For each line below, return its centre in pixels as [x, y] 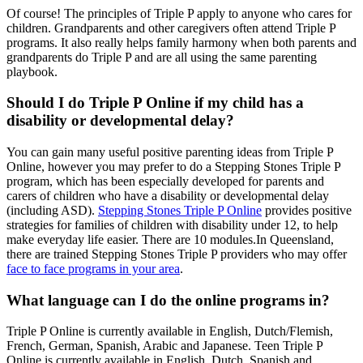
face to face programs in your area [93, 269]
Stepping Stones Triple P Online [180, 210]
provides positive [307, 210]
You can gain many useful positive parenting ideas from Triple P [170, 152]
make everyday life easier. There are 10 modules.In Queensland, [170, 239]
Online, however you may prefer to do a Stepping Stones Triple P [173, 167]
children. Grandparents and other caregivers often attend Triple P [171, 28]
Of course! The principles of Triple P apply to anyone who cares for [179, 13]
